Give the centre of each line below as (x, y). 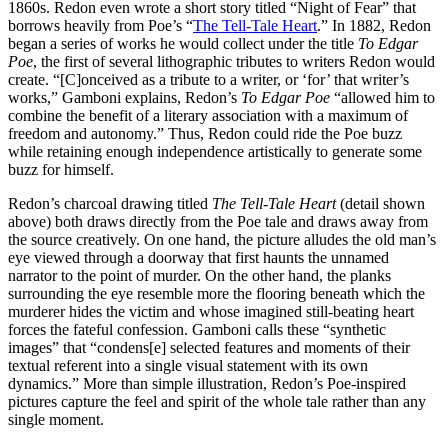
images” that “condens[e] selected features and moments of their (209, 348)
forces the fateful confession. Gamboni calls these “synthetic (197, 330)
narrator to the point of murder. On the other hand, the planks (199, 276)
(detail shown (380, 204)
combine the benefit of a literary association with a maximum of (208, 116)
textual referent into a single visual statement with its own (188, 366)
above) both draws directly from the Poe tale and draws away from (218, 222)
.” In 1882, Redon (374, 26)
